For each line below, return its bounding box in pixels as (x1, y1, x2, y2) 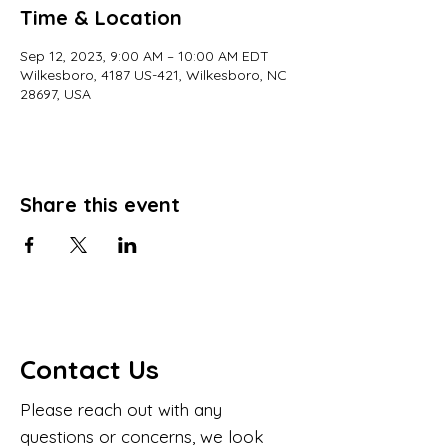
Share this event (20, 192, 180, 217)
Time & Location (20, 5, 182, 30)
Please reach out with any (20, 399, 222, 420)
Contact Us (20, 353, 159, 386)
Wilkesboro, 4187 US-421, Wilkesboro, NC (20, 66, 287, 84)
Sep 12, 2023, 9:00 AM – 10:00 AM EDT (20, 47, 269, 65)
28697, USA (20, 85, 91, 103)
